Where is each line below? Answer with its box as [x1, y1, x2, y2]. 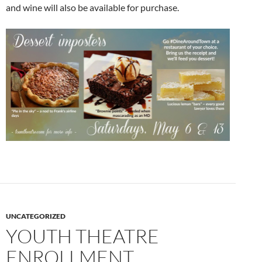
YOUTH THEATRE [6, 223, 159, 248]
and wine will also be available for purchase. [6, 2, 179, 13]
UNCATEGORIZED [6, 211, 65, 220]
